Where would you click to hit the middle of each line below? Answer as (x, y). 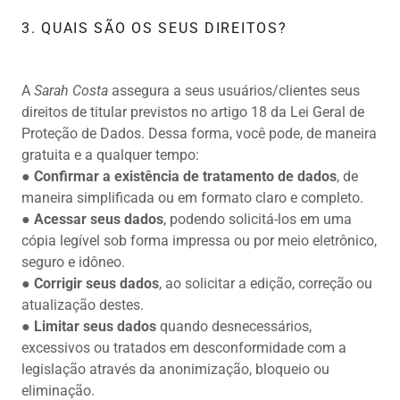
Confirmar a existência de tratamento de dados (185, 177)
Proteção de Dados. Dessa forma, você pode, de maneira (199, 134)
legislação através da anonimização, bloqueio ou (175, 370)
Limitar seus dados (95, 327)
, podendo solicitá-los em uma (258, 220)
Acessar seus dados (99, 220)
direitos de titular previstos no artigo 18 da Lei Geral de (193, 112)
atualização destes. (83, 305)
